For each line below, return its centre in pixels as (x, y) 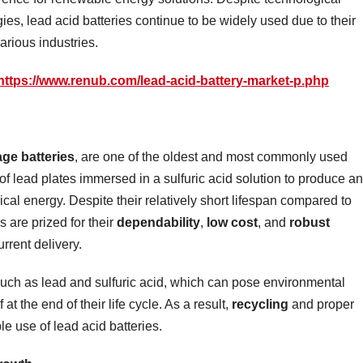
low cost (232, 222)
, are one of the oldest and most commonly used (211, 156)
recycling (260, 304)
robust (310, 222)
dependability (158, 222)
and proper (321, 304)
